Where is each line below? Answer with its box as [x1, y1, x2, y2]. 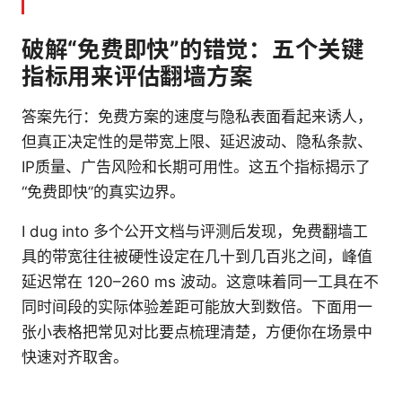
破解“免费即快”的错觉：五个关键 [22, 35, 364, 64]
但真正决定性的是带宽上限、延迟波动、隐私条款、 [22, 133, 372, 152]
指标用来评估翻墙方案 [22, 62, 253, 91]
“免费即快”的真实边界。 [22, 183, 185, 202]
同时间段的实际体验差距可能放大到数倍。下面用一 [22, 298, 372, 317]
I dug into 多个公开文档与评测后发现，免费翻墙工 [22, 223, 368, 241]
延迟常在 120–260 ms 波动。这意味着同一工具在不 [22, 273, 379, 292]
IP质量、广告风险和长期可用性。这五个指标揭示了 [22, 158, 371, 177]
